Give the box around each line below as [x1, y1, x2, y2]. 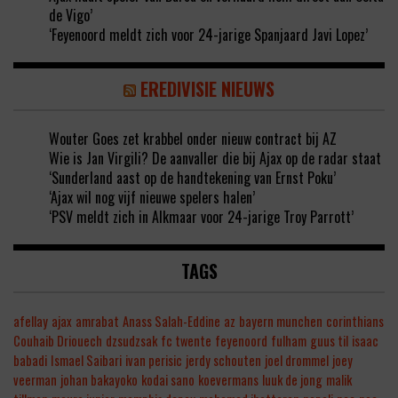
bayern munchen [239, 312, 322, 331]
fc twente [161, 331, 211, 351]
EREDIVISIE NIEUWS [140, 76, 275, 103]
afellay [13, 312, 48, 331]
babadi [13, 351, 47, 370]
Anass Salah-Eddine [123, 312, 220, 331]
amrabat [76, 312, 119, 331]
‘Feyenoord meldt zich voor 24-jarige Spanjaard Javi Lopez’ [49, 24, 368, 46]
